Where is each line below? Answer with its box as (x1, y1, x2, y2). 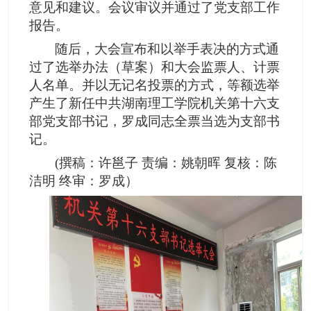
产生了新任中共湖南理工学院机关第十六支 (29, 96, 280, 111)
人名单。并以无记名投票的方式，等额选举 (29, 78, 280, 93)
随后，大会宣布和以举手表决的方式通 (55, 42, 280, 57)
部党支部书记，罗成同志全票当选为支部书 (29, 114, 280, 129)
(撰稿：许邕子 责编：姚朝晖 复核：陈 (55, 155, 278, 171)
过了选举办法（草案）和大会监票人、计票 (29, 60, 280, 75)
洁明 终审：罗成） (29, 174, 139, 189)
